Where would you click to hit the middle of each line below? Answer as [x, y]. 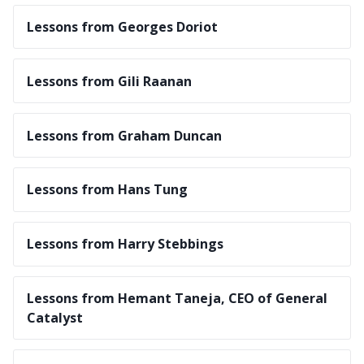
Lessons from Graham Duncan [124, 135]
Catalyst [55, 317]
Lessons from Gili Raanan [109, 81]
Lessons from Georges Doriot [122, 27]
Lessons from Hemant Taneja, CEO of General [177, 298]
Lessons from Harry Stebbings [125, 244]
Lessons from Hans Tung [107, 190]
